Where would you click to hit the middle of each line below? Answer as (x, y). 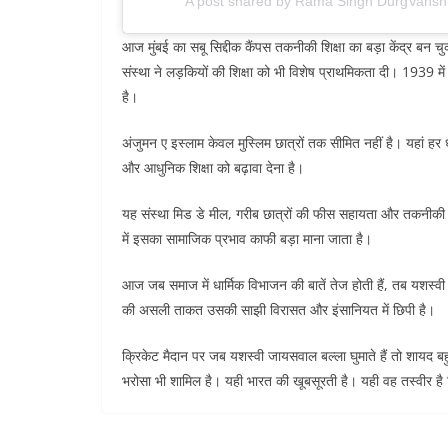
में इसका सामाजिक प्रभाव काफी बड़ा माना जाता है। (247, 238)
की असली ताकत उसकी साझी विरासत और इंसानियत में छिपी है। (278, 309)
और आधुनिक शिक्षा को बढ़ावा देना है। (213, 167)
